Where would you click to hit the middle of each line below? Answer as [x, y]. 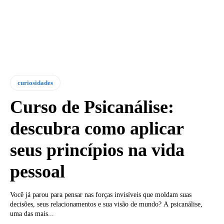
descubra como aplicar [97, 129]
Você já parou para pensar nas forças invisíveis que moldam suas [101, 195]
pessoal [37, 172]
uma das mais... [32, 214]
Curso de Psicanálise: [92, 107]
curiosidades [35, 83]
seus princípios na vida [97, 150]
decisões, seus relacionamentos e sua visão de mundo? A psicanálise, [106, 204]
